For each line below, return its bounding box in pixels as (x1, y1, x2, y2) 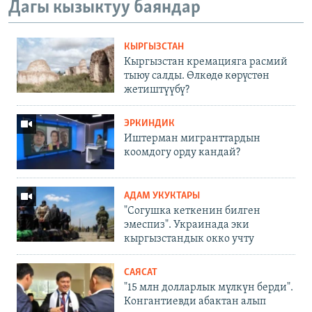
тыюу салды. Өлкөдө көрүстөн (124, 70, 270, 82)
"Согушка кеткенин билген (124, 205, 260, 217)
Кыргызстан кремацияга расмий (124, 56, 288, 68)
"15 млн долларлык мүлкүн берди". (124, 282, 293, 294)
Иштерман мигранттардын (124, 133, 260, 145)
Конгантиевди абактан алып (124, 296, 266, 308)
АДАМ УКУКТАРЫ (124, 191, 200, 202)
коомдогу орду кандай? (124, 147, 240, 159)
